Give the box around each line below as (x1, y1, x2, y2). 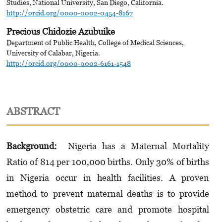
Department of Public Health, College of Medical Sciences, (6, 38, 184, 47)
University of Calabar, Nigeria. (6, 48, 100, 57)
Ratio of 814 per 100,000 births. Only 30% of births (6, 157, 210, 167)
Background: (6, 141, 57, 152)
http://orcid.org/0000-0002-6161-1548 (6, 58, 131, 67)
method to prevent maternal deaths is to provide (6, 188, 210, 199)
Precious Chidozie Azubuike (6, 26, 115, 37)
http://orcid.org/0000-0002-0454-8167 (6, 8, 133, 17)
